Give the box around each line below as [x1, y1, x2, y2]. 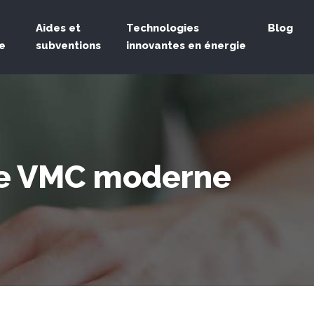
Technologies [126, 22, 200, 34]
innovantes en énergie [126, 39, 247, 52]
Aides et [36, 22, 81, 34]
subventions [36, 39, 102, 52]
